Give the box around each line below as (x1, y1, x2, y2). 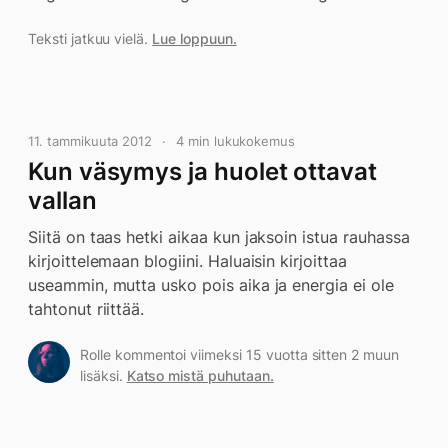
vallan (28, 186, 97, 215)
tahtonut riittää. (28, 299, 145, 319)
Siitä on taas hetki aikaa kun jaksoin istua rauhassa (28, 227, 410, 247)
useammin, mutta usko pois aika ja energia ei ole (28, 275, 394, 295)
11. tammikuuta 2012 (28, 133, 153, 149)
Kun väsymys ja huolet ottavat (28, 157, 377, 186)
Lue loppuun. (152, 30, 237, 47)
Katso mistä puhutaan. (126, 367, 274, 384)
